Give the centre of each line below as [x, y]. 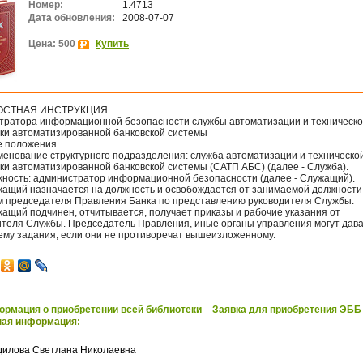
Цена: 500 [53, 44]
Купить [112, 44]
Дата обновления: [72, 18]
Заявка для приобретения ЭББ [287, 310]
